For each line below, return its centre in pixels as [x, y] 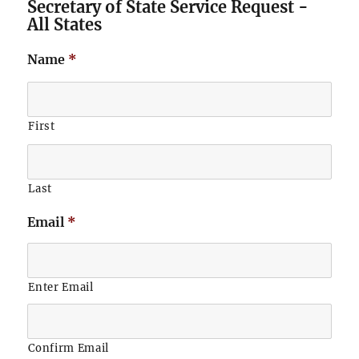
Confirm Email [69, 348]
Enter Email [61, 287]
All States [65, 24]
